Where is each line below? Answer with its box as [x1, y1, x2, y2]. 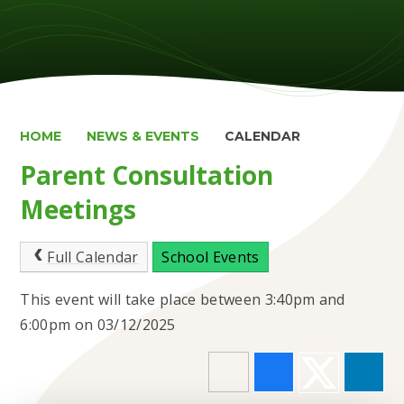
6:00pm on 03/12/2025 [20, 314, 176, 335]
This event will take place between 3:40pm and [20, 289, 345, 309]
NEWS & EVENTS [87, 128, 200, 144]
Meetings [20, 192, 137, 227]
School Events [161, 246, 260, 267]
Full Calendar [47, 246, 139, 267]
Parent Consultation [20, 158, 274, 193]
